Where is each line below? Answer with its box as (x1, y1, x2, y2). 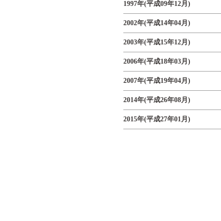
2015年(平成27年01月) (123, 115, 190, 123)
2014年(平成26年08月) (123, 96, 190, 104)
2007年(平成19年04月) (123, 77, 190, 84)
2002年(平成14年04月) (123, 19, 190, 27)
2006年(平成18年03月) (123, 58, 190, 65)
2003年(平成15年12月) (123, 38, 190, 46)
